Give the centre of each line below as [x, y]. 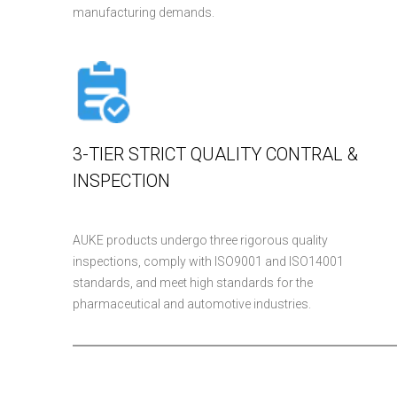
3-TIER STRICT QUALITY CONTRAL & [215, 154]
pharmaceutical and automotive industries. [192, 304]
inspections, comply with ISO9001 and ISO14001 [208, 261]
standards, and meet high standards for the [193, 283]
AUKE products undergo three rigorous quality [200, 240]
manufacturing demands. [144, 12]
